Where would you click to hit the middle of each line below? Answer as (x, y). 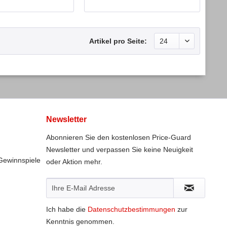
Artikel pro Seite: (118, 41)
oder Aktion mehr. (74, 161)
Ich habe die (67, 209)
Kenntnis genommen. (80, 221)
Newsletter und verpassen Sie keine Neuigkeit (120, 149)
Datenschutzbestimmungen (131, 209)
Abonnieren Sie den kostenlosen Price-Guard (119, 137)
